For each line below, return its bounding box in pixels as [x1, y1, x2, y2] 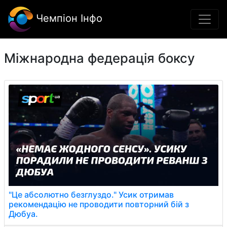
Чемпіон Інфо [33, 12, 102, 25]
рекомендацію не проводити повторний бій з [9, 199, 189, 209]
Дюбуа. [9, 209, 38, 219]
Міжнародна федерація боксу [4, 50, 195, 66]
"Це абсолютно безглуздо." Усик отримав [9, 190, 174, 200]
